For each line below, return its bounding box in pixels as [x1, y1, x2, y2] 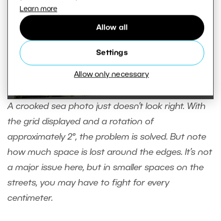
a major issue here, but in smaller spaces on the [7, 164, 204, 172]
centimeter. [7, 194, 53, 203]
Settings [96, 49, 128, 56]
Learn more [20, 6, 57, 13]
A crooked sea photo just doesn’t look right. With [7, 103, 206, 111]
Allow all [96, 24, 128, 31]
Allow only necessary [74, 71, 149, 78]
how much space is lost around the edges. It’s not [7, 148, 212, 157]
